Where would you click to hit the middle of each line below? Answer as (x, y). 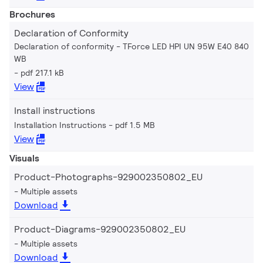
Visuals (24, 158)
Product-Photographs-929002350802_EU (108, 177)
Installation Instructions (60, 125)
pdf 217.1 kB (42, 73)
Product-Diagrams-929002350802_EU (100, 229)
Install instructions (55, 110)
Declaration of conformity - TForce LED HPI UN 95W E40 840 (131, 46)
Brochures (32, 14)
